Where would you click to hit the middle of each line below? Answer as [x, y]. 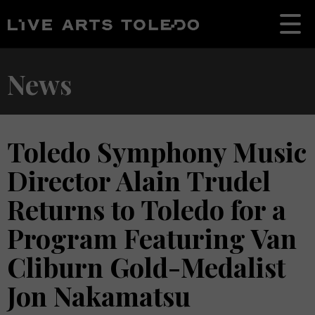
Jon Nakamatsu [99, 296]
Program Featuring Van [152, 238]
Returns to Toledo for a [147, 209]
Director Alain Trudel [139, 180]
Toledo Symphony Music [157, 152]
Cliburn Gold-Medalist [146, 267]
